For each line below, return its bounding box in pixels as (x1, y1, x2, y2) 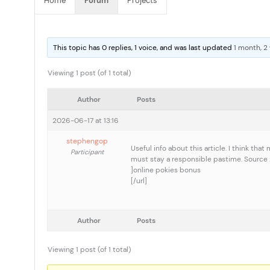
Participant (71, 148, 104, 156)
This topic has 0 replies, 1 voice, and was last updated (53, 43, 234, 52)
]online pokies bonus (131, 165, 201, 175)
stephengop (66, 136, 108, 146)
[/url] (131, 176, 147, 186)
